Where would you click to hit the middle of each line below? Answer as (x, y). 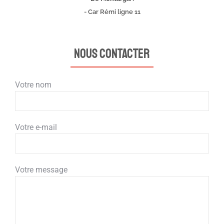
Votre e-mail (36, 127)
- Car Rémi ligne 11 (112, 11)
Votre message (41, 170)
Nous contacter (112, 53)
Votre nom (33, 85)
